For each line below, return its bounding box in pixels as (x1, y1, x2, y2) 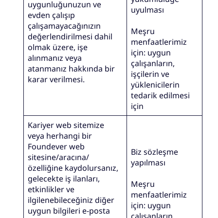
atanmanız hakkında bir (28, 63, 115, 74)
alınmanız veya (28, 52, 82, 63)
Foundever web (28, 141, 85, 152)
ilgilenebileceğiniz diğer (28, 194, 115, 205)
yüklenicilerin (131, 79, 180, 90)
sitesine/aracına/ (28, 151, 90, 163)
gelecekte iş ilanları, (28, 173, 100, 184)
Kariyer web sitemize (28, 119, 105, 130)
